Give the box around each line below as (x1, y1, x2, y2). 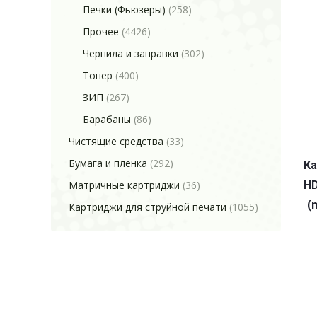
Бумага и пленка (69, 156, 147, 170)
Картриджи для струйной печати (69, 200, 226, 214)
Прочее (83, 25, 119, 38)
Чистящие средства (69, 134, 163, 148)
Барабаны (83, 113, 131, 126)
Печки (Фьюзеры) (83, 3, 166, 16)
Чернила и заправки (83, 47, 178, 60)
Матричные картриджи (69, 178, 180, 192)
